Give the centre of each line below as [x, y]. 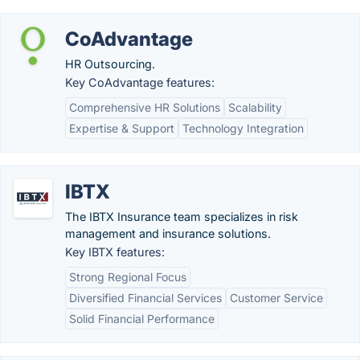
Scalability [255, 107]
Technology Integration [243, 128]
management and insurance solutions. [168, 233]
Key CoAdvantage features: [140, 82]
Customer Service [276, 298]
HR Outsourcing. [110, 64]
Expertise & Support [122, 128]
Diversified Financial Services [145, 298]
